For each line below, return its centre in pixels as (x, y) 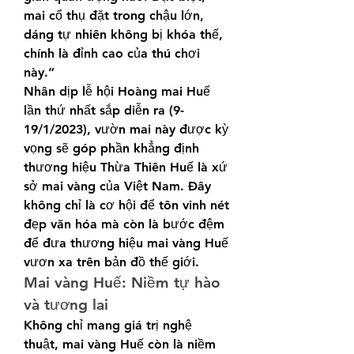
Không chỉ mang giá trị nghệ (108, 325)
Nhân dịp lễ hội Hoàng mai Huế (117, 91)
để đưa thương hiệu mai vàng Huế (126, 243)
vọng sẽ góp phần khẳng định (111, 148)
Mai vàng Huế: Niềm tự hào (122, 282)
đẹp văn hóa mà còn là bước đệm (124, 224)
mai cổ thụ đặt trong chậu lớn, (114, 15)
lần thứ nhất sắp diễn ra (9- (104, 110)
